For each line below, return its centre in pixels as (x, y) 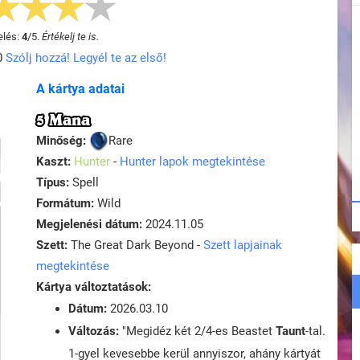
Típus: (53, 183)
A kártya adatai (80, 89)
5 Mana (63, 120)
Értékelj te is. (70, 37)
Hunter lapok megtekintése (192, 162)
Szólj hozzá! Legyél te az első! (86, 58)
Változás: (94, 331)
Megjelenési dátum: (89, 225)
